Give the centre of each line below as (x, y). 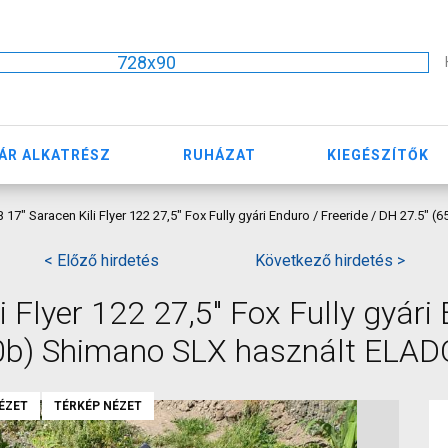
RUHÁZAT (219, 154)
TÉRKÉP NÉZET (98, 406)
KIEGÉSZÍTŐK (378, 154)
